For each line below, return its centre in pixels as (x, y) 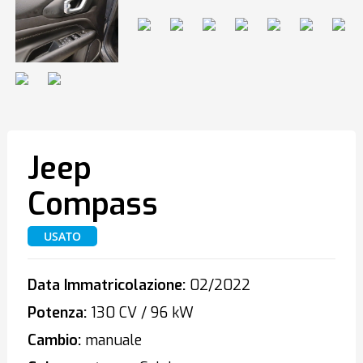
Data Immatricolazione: (106, 285)
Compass (92, 204)
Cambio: (54, 340)
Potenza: (57, 313)
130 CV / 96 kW (140, 313)
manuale (111, 340)
